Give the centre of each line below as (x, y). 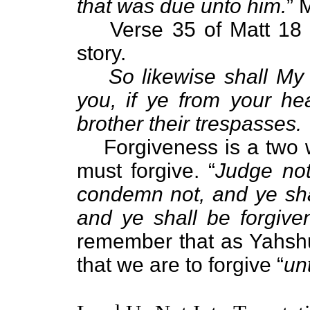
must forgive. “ (146, 171)
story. (101, 53)
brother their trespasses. (189, 124)
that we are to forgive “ (180, 265)
